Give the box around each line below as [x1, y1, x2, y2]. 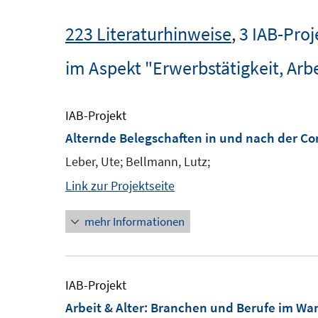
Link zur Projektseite [65, 177, 175, 194]
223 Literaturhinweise [65, 22, 231, 45]
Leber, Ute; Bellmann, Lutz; [65, 153, 210, 170]
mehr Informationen [84, 214, 185, 229]
